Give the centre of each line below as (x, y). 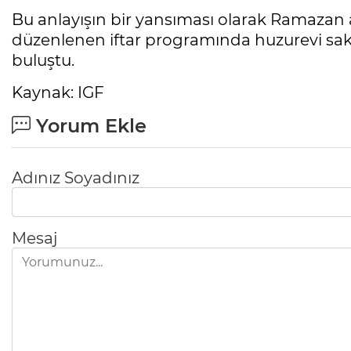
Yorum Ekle (89, 126)
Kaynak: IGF (58, 93)
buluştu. (43, 61)
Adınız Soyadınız (76, 178)
